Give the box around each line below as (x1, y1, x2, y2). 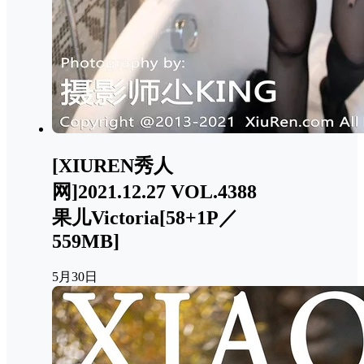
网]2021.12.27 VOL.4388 (52, 181, 257, 203)
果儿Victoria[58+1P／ (52, 207, 238, 229)
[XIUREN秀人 (52, 155, 173, 177)
